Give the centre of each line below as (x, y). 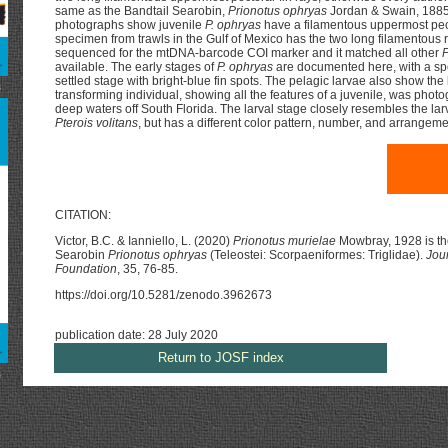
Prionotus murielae (284, 241)
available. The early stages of (136, 67)
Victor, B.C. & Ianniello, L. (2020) (144, 241)
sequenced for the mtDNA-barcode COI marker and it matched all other (248, 53)
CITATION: (83, 215)
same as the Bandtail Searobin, (141, 11)
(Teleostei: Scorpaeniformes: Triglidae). (316, 255)
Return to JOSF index (220, 357)
